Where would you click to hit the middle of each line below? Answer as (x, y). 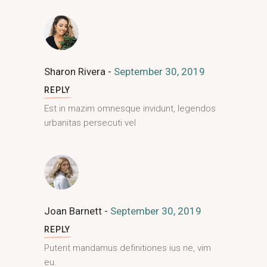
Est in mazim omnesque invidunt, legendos (130, 108)
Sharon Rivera (76, 72)
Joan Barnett (74, 211)
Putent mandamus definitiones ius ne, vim (128, 248)
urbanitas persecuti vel (90, 123)
